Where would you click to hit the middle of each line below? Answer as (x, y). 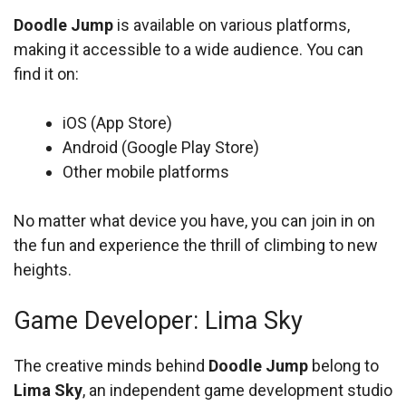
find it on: (46, 74)
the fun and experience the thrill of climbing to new (196, 245)
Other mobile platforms (146, 172)
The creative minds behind (111, 366)
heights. (43, 270)
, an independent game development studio (237, 390)
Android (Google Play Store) (161, 147)
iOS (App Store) (117, 123)
